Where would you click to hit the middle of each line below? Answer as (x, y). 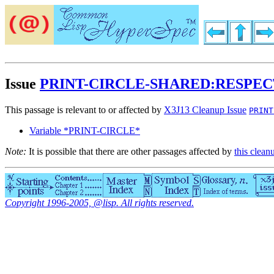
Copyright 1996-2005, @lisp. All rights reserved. (99, 203)
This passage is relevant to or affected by (84, 110)
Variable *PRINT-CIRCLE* (85, 131)
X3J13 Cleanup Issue (205, 110)
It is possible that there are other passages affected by (130, 152)
